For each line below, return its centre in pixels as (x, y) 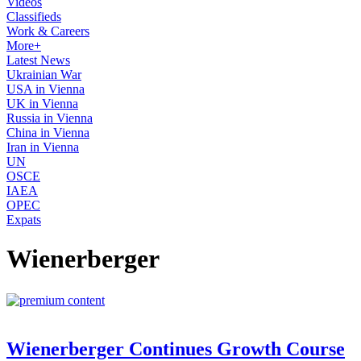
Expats (24, 220)
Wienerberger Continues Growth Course (176, 349)
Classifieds (34, 17)
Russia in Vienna (50, 118)
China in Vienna (48, 133)
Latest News (38, 60)
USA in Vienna (46, 89)
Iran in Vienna (43, 147)
